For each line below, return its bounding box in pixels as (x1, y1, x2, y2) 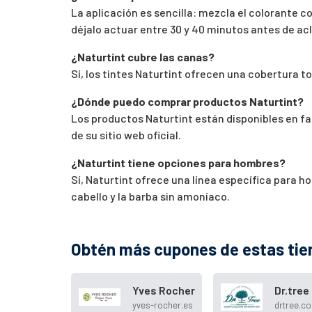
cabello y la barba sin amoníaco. (71, 189, 230, 203)
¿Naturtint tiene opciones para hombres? (71, 155, 286, 169)
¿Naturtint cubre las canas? (71, 49, 214, 63)
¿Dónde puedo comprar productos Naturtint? (71, 94, 304, 108)
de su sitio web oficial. (71, 127, 181, 141)
